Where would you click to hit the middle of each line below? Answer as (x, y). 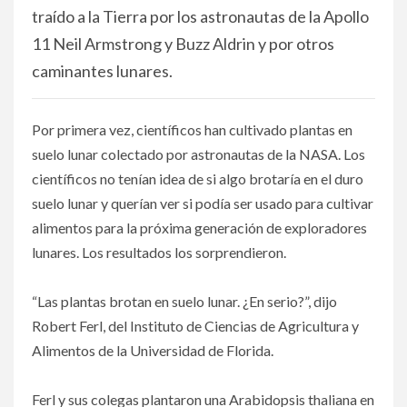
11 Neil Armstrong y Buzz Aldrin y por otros (183, 44)
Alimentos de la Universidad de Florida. (153, 351)
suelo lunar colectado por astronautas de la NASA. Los (199, 154)
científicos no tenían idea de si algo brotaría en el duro (198, 179)
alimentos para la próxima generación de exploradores (199, 228)
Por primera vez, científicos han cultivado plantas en (192, 130)
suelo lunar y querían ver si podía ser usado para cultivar (203, 203)
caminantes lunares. (102, 71)
